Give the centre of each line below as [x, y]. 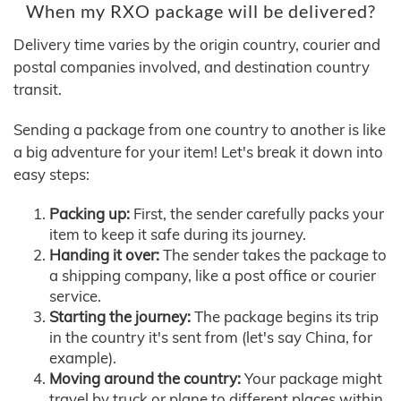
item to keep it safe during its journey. [178, 235]
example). [83, 358]
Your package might [311, 379]
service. [75, 296]
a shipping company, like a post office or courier [213, 276]
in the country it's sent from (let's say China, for [211, 337]
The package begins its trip [285, 317]
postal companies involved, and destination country [192, 67]
